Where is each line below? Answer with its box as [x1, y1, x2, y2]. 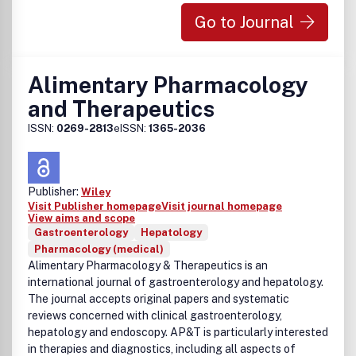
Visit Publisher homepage [28, 200, 161, 212]
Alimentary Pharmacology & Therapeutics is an [28, 259, 268, 272]
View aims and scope [28, 212, 135, 224]
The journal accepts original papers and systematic [28, 292, 289, 305]
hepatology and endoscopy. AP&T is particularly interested [28, 326, 328, 339]
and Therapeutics [28, 95, 215, 122]
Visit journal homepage [161, 200, 282, 212]
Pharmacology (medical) [34, 243, 164, 255]
